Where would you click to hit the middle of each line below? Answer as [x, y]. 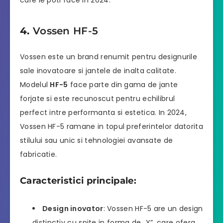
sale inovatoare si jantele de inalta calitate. [98, 70]
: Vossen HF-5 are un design [153, 208]
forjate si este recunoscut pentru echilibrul [98, 98]
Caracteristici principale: [78, 180]
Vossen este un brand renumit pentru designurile [109, 56]
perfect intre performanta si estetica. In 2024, [104, 112]
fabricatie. [39, 154]
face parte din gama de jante [123, 84]
